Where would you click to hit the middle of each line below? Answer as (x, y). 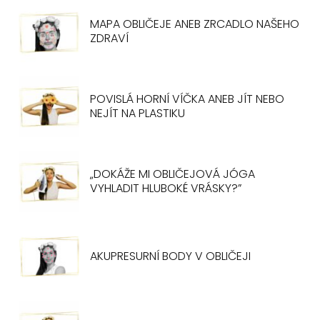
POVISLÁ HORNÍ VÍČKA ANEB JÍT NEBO (187, 99)
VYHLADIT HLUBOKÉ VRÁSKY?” (166, 188)
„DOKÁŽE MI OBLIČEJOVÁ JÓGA (173, 174)
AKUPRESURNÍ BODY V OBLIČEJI (171, 256)
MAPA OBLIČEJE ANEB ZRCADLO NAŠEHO (195, 24)
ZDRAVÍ (110, 38)
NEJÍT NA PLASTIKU (138, 113)
